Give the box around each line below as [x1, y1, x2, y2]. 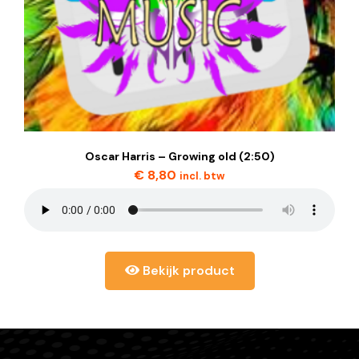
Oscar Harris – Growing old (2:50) [84, 149, 275, 163]
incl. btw [179, 169, 225, 183]
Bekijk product [139, 262, 235, 279]
